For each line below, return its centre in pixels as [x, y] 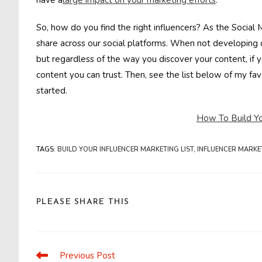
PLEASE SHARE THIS [83, 202]
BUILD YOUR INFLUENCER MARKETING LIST [125, 149]
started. [52, 91]
